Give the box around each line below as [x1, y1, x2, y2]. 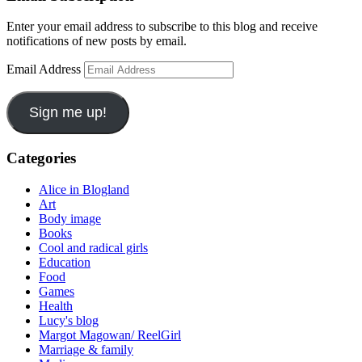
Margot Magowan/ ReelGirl [39, 327, 181, 342]
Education [39, 255, 90, 269]
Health [39, 298, 73, 313]
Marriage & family [39, 342, 133, 356]
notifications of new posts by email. [6, 34, 187, 48]
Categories [6, 149, 76, 167]
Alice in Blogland [39, 182, 129, 196]
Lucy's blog [39, 313, 99, 327]
